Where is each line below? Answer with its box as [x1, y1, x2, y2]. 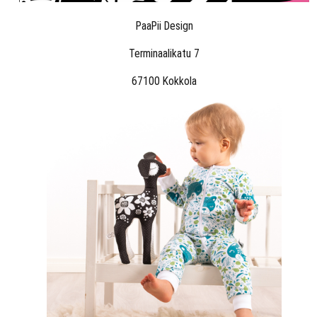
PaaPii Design [135, 18, 193, 33]
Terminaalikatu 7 [129, 46, 200, 60]
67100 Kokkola [132, 74, 197, 88]
